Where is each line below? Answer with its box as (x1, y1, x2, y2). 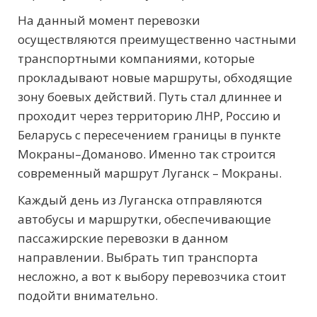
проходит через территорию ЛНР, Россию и (18, 108, 281, 125)
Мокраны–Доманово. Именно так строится (18, 146, 276, 163)
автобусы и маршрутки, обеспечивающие (18, 211, 271, 228)
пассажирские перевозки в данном (18, 230, 229, 247)
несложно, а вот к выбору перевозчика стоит (18, 268, 287, 285)
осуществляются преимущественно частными (18, 31, 296, 48)
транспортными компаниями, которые (18, 50, 255, 67)
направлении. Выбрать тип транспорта (18, 249, 258, 266)
